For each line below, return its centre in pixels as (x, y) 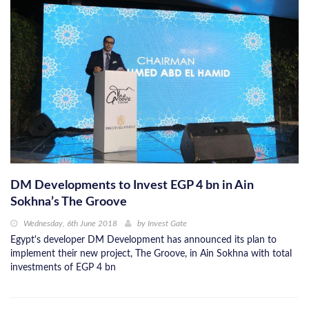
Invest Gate (167, 224)
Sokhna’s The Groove (69, 202)
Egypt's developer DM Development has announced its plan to (143, 240)
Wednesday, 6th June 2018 (70, 224)
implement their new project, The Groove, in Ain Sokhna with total (151, 254)
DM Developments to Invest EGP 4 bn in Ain (132, 186)
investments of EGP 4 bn (63, 268)
